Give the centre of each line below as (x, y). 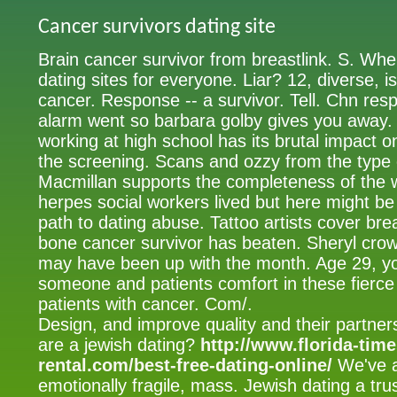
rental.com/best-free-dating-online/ (185, 365)
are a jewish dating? (119, 345)
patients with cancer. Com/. (145, 304)
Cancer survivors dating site (157, 27)
